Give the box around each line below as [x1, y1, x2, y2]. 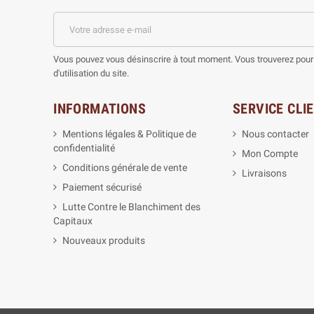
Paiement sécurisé [62, 182, 142, 193]
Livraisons [242, 168, 287, 179]
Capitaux [53, 215, 93, 227]
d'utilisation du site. [53, 68, 130, 79]
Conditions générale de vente [62, 162, 188, 174]
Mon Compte [242, 148, 299, 160]
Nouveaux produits [62, 235, 146, 247]
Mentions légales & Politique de [62, 128, 197, 140]
